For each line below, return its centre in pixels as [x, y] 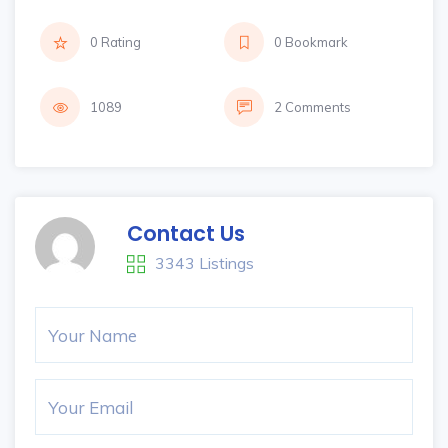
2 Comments [312, 107]
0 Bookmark [311, 42]
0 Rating [115, 42]
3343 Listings [204, 263]
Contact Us [186, 233]
